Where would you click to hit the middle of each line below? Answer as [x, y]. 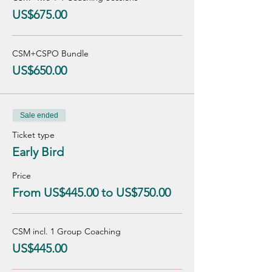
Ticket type [33, 135]
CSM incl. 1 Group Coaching [66, 231]
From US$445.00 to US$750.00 [91, 192]
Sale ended [39, 115]
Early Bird [38, 152]
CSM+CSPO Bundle [50, 53]
